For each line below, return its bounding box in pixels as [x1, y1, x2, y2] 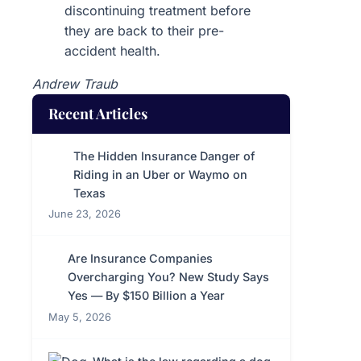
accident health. [64, 42, 160, 59]
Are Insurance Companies [68, 251, 214, 266]
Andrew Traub [32, 75, 118, 92]
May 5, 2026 [48, 310, 111, 323]
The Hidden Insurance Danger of [73, 148, 255, 163]
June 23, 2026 [48, 208, 121, 221]
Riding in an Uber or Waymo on [73, 167, 247, 181]
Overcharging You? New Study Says [68, 270, 270, 284]
